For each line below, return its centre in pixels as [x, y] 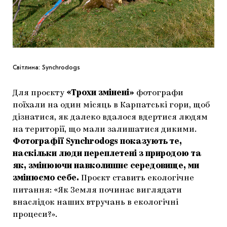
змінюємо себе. [46, 178]
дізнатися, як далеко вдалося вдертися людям [110, 117]
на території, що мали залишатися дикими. [105, 129]
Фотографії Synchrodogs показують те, [97, 142]
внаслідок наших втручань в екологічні [96, 202]
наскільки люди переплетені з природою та [107, 154]
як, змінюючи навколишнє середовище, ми [106, 166]
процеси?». [35, 215]
